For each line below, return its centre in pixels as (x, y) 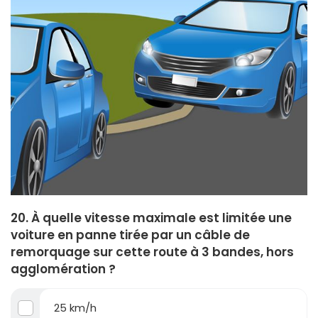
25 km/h (75, 308)
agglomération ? (63, 269)
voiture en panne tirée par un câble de (130, 235)
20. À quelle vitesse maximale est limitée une (151, 218)
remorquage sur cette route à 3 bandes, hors (152, 252)
